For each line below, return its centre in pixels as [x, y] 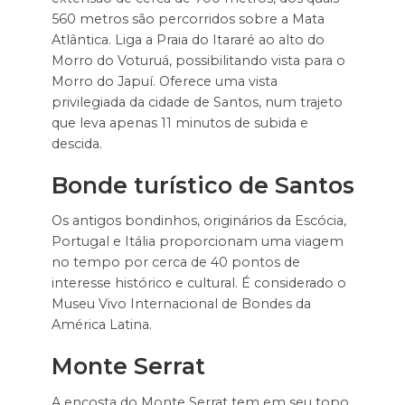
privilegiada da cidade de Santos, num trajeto [197, 102]
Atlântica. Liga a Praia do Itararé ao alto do [188, 39]
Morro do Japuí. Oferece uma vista [164, 81]
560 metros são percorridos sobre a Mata [188, 19]
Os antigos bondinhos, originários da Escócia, [198, 221]
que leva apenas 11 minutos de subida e [179, 122]
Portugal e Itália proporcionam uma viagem [197, 242]
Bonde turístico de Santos [202, 185]
